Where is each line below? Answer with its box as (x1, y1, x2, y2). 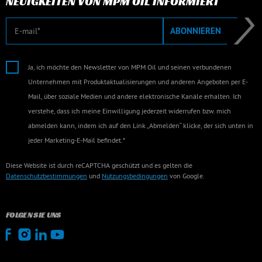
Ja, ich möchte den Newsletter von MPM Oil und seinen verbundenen (28, 63, 232, 72)
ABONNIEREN (170, 25, 221, 37)
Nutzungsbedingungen (102, 171, 168, 181)
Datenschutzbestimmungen (6, 171, 87, 181)
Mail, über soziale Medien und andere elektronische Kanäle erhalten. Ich (28, 92, 242, 101)
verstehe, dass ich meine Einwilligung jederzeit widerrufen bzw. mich (28, 106, 231, 116)
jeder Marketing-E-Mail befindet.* (28, 136, 125, 145)
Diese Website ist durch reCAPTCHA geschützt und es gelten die (6, 161, 192, 170)
